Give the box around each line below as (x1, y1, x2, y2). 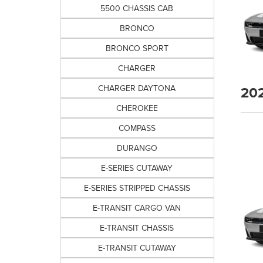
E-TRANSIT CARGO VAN (93, 202, 181, 214)
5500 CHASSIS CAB (100, 2, 174, 14)
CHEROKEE (116, 102, 158, 114)
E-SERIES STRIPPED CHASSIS (83, 182, 190, 194)
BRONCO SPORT (105, 42, 168, 54)
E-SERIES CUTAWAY (101, 162, 173, 174)
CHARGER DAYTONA (98, 82, 176, 94)
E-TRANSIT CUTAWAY (97, 242, 176, 254)
